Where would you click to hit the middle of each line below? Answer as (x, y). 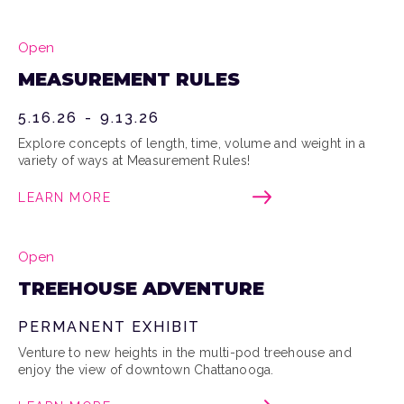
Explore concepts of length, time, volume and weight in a (192, 143)
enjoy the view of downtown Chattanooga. (146, 369)
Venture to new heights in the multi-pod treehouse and (185, 352)
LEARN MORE (64, 197)
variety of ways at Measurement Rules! (134, 160)
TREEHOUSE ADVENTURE (141, 288)
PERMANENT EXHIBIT (109, 326)
